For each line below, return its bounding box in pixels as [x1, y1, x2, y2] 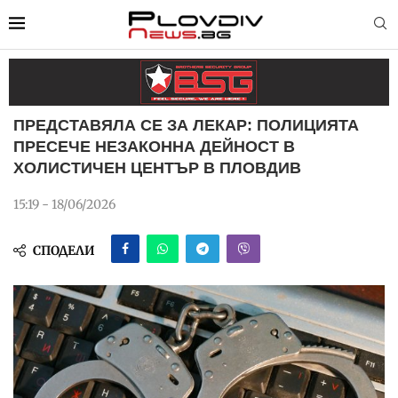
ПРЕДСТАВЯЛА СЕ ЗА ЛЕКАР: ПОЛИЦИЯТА [13, 115, 359, 134]
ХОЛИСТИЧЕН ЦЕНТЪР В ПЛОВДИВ [13, 158, 301, 177]
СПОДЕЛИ [33, 242, 95, 259]
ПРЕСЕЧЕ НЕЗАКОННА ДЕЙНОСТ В [13, 137, 295, 155]
